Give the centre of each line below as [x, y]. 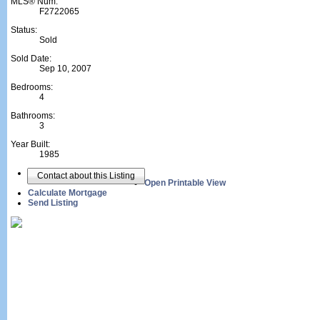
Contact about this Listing [86, 176]
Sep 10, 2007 [65, 69]
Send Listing [53, 203]
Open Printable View [185, 183]
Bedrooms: [32, 87]
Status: [24, 30]
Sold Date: [31, 59]
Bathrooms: [33, 116]
